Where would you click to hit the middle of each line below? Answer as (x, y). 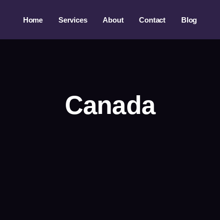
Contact (152, 20)
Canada (110, 105)
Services (73, 20)
